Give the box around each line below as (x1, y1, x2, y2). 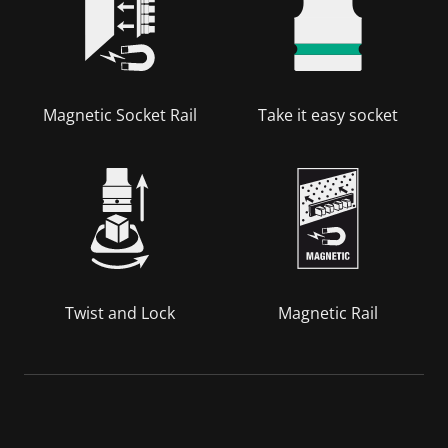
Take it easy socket (258, 103, 398, 126)
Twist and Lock (65, 301, 175, 324)
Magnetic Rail (278, 301, 378, 324)
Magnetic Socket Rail (43, 103, 197, 126)
